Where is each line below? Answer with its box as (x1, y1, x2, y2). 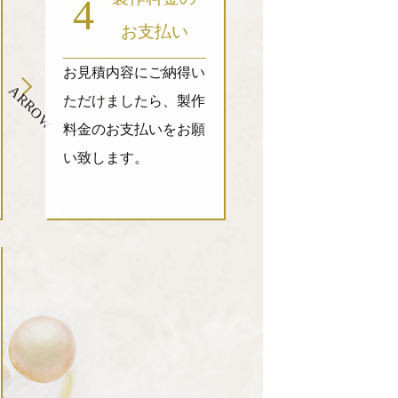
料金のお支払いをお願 (62, 122, 205, 137)
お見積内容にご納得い (62, 65, 205, 80)
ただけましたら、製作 (62, 93, 205, 108)
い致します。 (62, 150, 148, 165)
